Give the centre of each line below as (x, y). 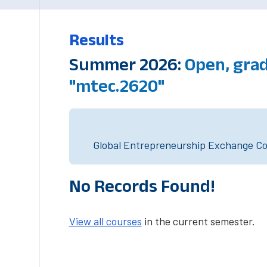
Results (96, 40)
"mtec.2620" (117, 86)
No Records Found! (142, 186)
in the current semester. (198, 221)
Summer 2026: (127, 64)
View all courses (105, 221)
